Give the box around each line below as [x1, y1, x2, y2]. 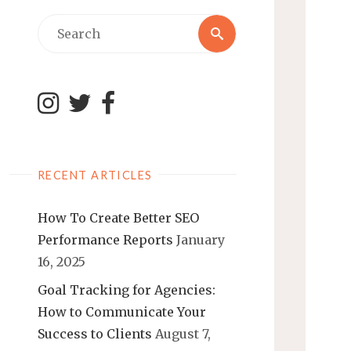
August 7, [155, 326, 211, 342]
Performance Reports [38, 232, 173, 248]
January [176, 232, 225, 248]
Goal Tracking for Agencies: [38, 282, 215, 299]
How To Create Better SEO [38, 210, 199, 226]
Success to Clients [38, 326, 152, 342]
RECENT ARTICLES [37, 168, 153, 182]
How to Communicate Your [38, 304, 206, 320]
